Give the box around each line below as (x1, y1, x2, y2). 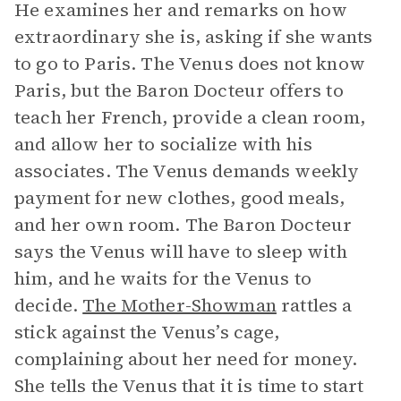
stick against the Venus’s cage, (14, 320, 280, 345)
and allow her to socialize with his (14, 132, 313, 157)
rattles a (276, 293, 353, 318)
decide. (14, 293, 83, 318)
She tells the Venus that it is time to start (14, 373, 364, 398)
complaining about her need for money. (14, 346, 358, 371)
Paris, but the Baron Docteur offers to (14, 78, 344, 103)
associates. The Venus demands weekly (14, 158, 360, 183)
